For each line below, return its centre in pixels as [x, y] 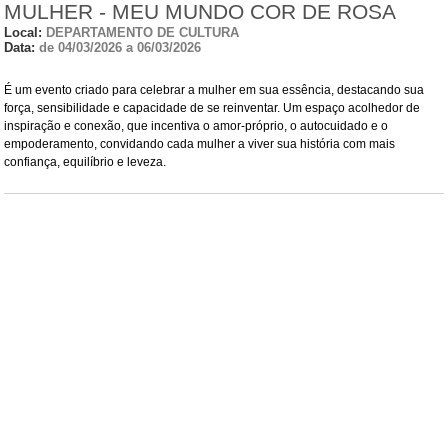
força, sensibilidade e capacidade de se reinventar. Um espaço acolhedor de [212, 108]
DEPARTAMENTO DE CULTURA [142, 33]
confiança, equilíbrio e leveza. [85, 162]
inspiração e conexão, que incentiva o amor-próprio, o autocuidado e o [196, 126]
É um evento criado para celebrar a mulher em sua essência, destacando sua [214, 90]
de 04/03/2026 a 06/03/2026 [118, 48]
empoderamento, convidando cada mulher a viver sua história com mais [199, 144]
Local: [25, 33]
